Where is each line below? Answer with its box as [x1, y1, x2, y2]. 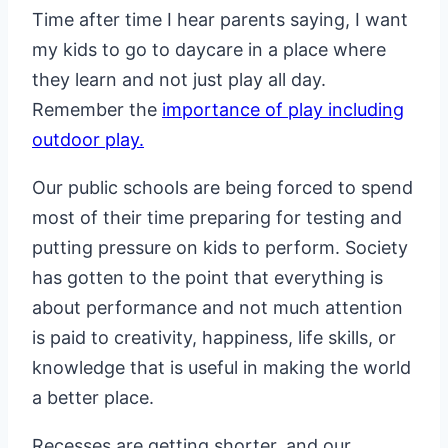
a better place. [32, 386, 154, 408]
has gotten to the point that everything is [32, 266, 383, 288]
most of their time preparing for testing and [32, 206, 402, 228]
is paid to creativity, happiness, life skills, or [32, 326, 396, 348]
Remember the [32, 98, 162, 120]
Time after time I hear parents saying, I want [32, 8, 408, 30]
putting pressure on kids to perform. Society [32, 236, 408, 258]
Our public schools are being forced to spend [32, 176, 413, 198]
